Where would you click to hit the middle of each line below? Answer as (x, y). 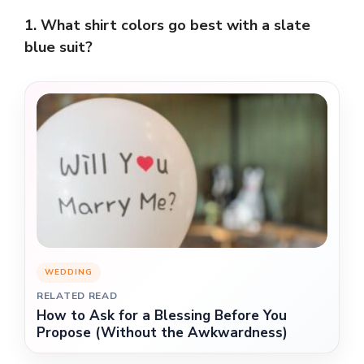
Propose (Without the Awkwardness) (162, 333)
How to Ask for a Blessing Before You (162, 316)
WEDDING (69, 273)
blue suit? (58, 48)
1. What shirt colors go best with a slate (167, 26)
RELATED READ (77, 296)
